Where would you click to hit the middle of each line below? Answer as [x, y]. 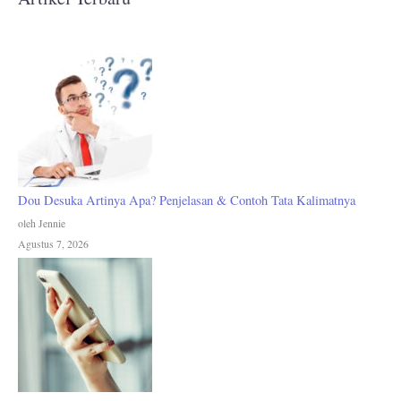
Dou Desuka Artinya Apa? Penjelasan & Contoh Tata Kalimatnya [187, 200]
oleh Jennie [42, 223]
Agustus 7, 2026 [53, 244]
